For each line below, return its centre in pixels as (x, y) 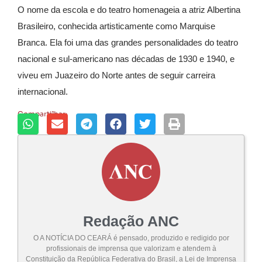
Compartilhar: (42, 113)
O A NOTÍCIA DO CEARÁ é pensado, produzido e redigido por (131, 238)
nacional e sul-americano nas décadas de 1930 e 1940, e (126, 59)
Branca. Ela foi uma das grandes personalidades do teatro (128, 43)
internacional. (43, 92)
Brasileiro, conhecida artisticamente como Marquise (116, 26)
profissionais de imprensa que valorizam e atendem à (131, 248)
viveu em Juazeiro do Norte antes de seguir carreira (116, 75)
